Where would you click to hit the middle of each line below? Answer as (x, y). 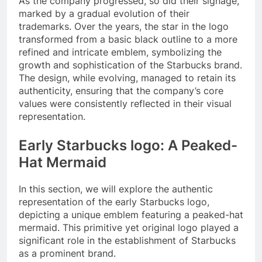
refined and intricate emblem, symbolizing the (120, 52)
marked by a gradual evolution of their (104, 13)
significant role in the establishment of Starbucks (127, 240)
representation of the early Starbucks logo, (114, 201)
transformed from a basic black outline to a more (128, 39)
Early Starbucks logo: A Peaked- (128, 145)
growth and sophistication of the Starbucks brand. (130, 65)
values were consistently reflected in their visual (125, 103)
